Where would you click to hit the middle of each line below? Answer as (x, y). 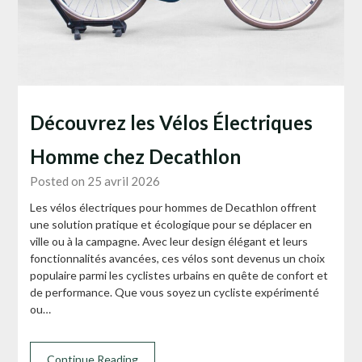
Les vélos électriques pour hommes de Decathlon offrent (174, 207)
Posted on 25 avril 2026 (95, 181)
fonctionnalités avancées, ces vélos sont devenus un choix (178, 258)
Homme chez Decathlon (136, 156)
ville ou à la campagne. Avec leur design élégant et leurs (169, 241)
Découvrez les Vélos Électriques (172, 122)
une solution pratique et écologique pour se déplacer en (171, 224)
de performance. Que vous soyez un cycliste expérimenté (175, 292)
